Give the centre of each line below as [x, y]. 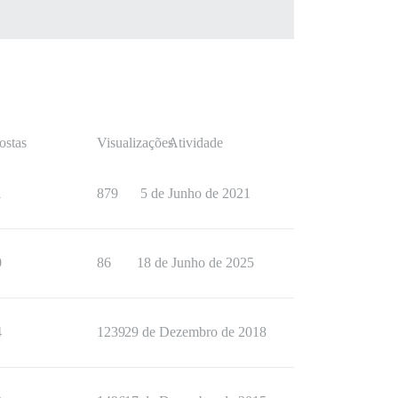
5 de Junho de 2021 [195, 193]
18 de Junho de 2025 [195, 263]
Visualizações [135, 143]
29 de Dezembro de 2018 [195, 332]
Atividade [195, 143]
